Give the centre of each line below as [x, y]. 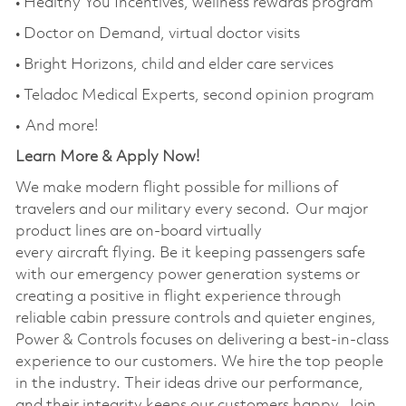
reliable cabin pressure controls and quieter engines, [195, 318]
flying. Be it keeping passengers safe [238, 253]
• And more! [57, 126]
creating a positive [79, 296]
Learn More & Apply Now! [107, 157]
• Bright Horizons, [76, 64]
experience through [273, 296]
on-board [169, 231]
